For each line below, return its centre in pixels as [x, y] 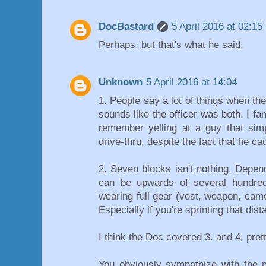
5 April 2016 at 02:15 [217, 26]
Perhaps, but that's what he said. [171, 45]
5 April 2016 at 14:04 [191, 83]
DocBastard [126, 26]
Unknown [121, 83]
